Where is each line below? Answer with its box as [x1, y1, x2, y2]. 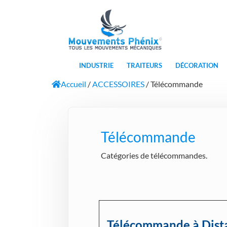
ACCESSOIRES [92, 79, 145, 89]
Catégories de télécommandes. [101, 150, 208, 161]
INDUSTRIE [79, 61, 113, 70]
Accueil [61, 79, 87, 89]
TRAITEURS [126, 61, 162, 70]
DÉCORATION [175, 61, 218, 70]
